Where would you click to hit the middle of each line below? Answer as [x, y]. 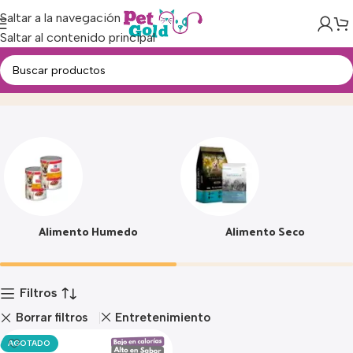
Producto [162, 84]
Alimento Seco [265, 231]
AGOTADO [29, 343]
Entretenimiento [163, 318]
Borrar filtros [51, 317]
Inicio [115, 84]
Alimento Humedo [88, 231]
